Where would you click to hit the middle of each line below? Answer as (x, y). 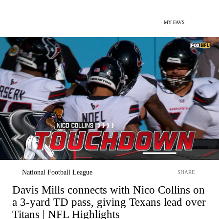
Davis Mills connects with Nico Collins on (109, 190)
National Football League (57, 172)
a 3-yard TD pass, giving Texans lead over (109, 202)
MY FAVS (174, 22)
